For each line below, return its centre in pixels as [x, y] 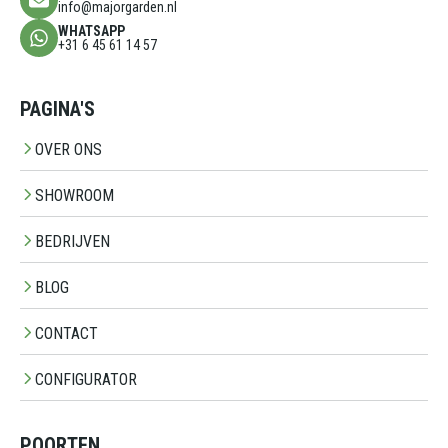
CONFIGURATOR [86, 380]
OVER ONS [68, 150]
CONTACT [66, 334]
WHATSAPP [91, 31]
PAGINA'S [57, 109]
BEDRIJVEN [72, 242]
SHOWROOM [74, 196]
